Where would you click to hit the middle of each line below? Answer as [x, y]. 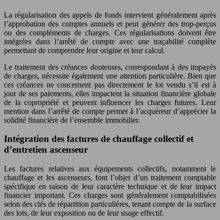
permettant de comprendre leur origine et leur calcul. [84, 50]
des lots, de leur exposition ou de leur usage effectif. [84, 213]
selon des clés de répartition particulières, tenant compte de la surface [110, 204]
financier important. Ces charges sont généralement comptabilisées [110, 195]
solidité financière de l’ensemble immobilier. [72, 120]
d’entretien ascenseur [46, 150]
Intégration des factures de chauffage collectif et [99, 139]
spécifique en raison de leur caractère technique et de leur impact [110, 186]
